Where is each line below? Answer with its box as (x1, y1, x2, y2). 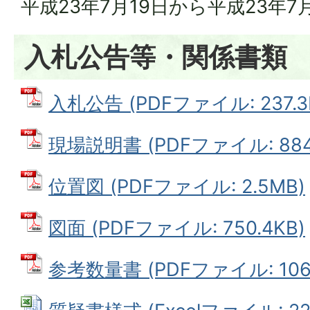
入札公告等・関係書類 (24, 41, 287, 73)
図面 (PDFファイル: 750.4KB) (48, 217, 305, 239)
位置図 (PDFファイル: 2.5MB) (48, 175, 305, 198)
